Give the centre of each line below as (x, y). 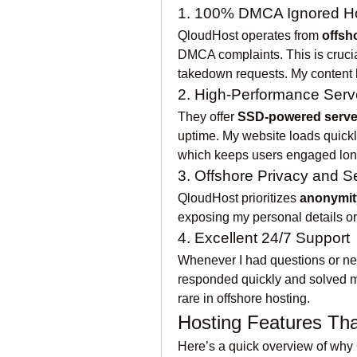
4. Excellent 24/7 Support (264, 238)
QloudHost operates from (250, 35)
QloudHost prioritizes (239, 198)
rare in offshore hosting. (244, 298)
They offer (208, 117)
